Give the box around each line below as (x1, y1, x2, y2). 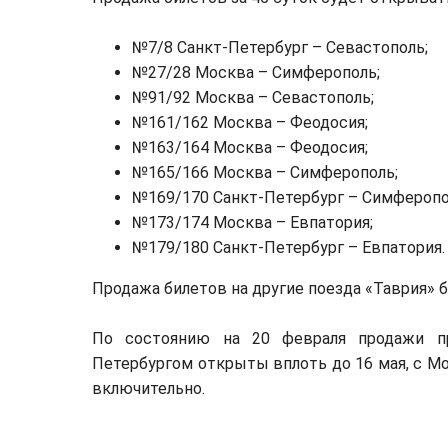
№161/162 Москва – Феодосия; (132, 113, 368, 132)
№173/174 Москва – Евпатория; (132, 213, 373, 232)
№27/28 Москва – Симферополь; (132, 63, 380, 82)
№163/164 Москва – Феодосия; (132, 138, 368, 157)
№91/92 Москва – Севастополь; (132, 88, 374, 107)
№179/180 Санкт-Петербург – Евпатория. (132, 238, 445, 257)
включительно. (92, 379, 205, 398)
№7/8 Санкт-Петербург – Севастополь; (132, 38, 428, 57)
